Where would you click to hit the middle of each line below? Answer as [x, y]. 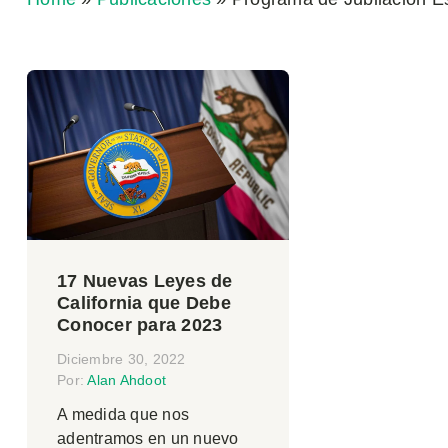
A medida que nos [123, 415]
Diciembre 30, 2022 [121, 359]
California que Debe [144, 303]
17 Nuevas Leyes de [145, 281]
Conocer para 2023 [140, 325]
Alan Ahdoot [126, 380]
